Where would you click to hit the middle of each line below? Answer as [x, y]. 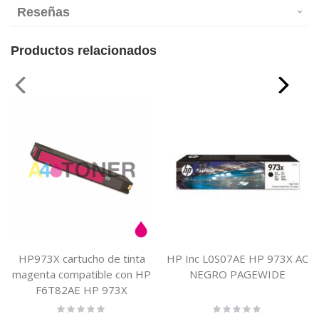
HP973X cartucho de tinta [82, 259]
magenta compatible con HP [82, 274]
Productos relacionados [84, 51]
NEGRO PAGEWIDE [237, 274]
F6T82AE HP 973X [82, 290]
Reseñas [43, 12]
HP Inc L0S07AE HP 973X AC [237, 259]
